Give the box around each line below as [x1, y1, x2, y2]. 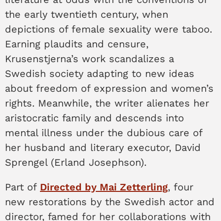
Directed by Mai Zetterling [40, 181, 168, 193]
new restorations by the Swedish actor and [5, 195, 215, 208]
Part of [5, 181, 40, 193]
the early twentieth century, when [5, 8, 168, 20]
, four [168, 181, 193, 193]
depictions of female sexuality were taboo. [5, 23, 212, 35]
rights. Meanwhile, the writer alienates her [5, 97, 209, 109]
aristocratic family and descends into [5, 111, 184, 124]
